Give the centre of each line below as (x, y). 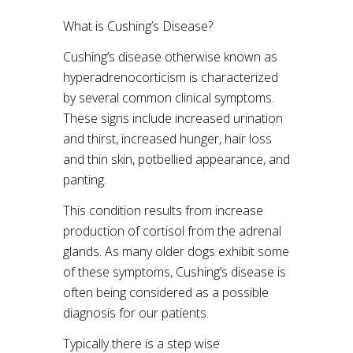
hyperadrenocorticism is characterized (171, 77)
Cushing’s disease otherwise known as (170, 57)
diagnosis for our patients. (136, 313)
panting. (85, 180)
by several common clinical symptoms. (169, 98)
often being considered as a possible (166, 292)
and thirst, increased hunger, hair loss (167, 139)
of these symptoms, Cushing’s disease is (175, 272)
